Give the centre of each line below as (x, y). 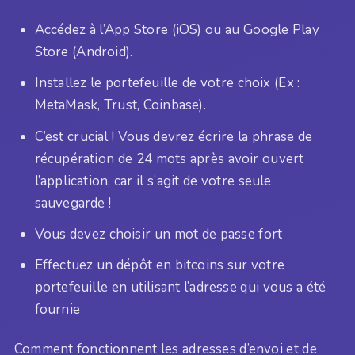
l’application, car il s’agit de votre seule (153, 181)
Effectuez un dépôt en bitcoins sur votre (159, 265)
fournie (57, 309)
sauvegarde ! (73, 203)
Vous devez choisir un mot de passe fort (158, 234)
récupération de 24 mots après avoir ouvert (169, 158)
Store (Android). (84, 52)
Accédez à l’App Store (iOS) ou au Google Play (177, 30)
